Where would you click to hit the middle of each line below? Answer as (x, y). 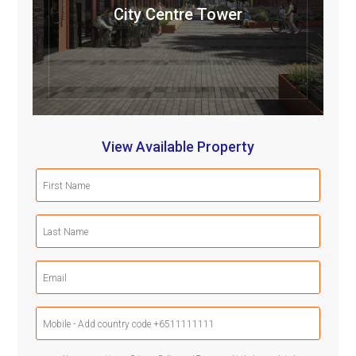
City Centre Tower (178, 15)
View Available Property (178, 147)
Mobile (193, 313)
